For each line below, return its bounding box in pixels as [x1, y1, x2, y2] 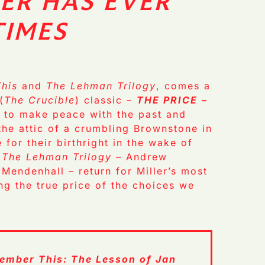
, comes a [156, 79, 211, 92]
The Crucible [4, 93, 76, 106]
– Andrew [112, 150, 168, 163]
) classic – [75, 93, 137, 106]
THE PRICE [137, 93, 198, 106]
